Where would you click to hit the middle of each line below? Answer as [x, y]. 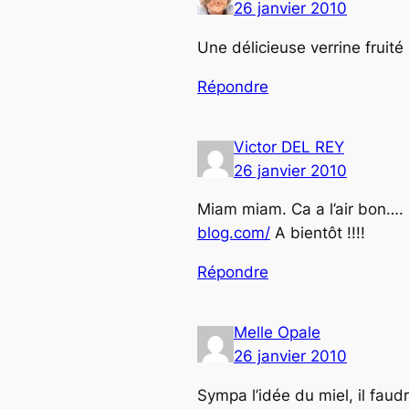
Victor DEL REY [289, 147]
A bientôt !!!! [318, 233]
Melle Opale [277, 333]
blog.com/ [234, 233]
